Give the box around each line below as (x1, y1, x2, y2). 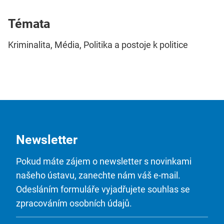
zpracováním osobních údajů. (16, 198, 132, 209)
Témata (8, 16, 50, 31)
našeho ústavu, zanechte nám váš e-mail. (16, 170, 180, 181)
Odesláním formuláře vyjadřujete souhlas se (16, 184, 190, 195)
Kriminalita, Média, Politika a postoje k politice (8, 39, 188, 50)
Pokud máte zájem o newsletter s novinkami (16, 156, 191, 167)
